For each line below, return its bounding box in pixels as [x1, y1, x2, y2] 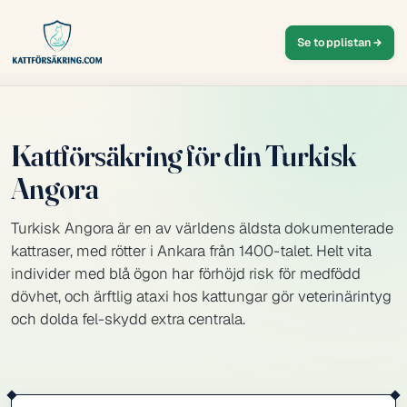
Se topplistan [297, 35, 372, 50]
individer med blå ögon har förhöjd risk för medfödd [11, 263, 361, 283]
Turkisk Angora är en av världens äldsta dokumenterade [11, 218, 393, 238]
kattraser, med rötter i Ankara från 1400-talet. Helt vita [11, 241, 372, 261]
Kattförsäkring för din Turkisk [11, 137, 357, 174]
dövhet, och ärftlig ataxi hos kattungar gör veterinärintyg [11, 286, 392, 306]
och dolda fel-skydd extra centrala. [11, 309, 245, 329]
